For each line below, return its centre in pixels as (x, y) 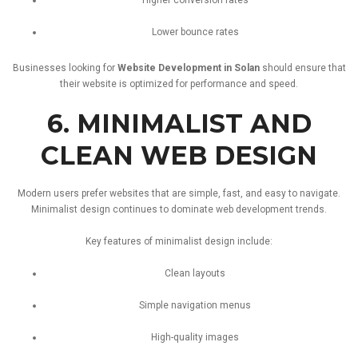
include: (255, 241)
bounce (198, 32)
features (124, 241)
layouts (209, 273)
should (278, 68)
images (222, 337)
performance (220, 84)
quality (189, 337)
